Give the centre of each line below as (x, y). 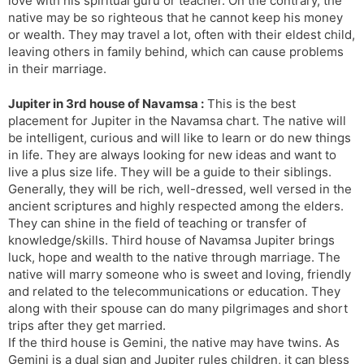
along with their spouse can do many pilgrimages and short (178, 309)
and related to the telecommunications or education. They (174, 292)
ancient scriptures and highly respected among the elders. (176, 206)
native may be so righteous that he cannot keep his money (175, 17)
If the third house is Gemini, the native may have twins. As (174, 343)
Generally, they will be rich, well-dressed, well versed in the (180, 189)
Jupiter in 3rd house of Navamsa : (106, 104)
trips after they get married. (87, 326)
